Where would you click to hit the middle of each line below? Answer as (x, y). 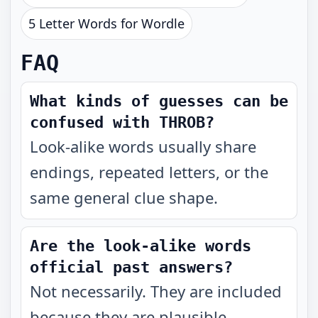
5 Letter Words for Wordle (106, 23)
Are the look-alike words (141, 246)
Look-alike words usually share (143, 146)
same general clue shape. (124, 197)
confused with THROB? (122, 122)
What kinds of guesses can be (159, 101)
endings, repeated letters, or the (149, 172)
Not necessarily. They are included (156, 291)
